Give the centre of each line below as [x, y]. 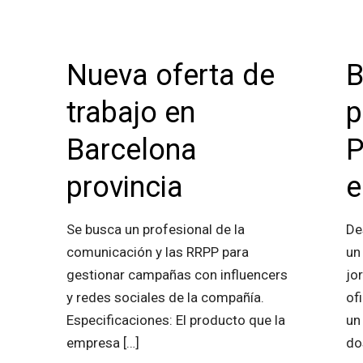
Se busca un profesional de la [155, 229]
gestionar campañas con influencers [177, 275]
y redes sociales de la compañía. [165, 297]
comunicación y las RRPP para [157, 252]
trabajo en [130, 113]
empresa [93, 343]
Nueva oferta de [170, 75]
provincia [124, 187]
